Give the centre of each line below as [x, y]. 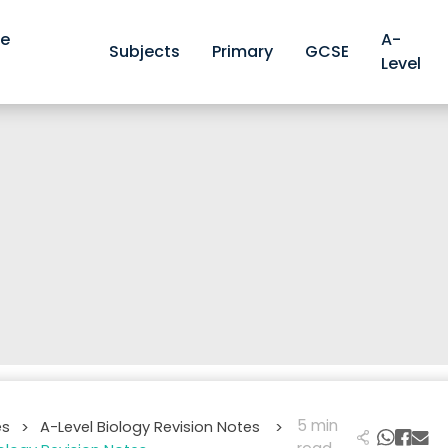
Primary [243, 51]
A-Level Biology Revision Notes [152, 426]
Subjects [145, 51]
